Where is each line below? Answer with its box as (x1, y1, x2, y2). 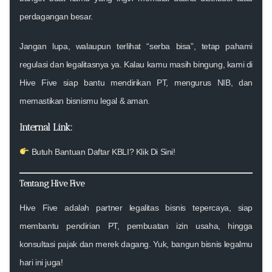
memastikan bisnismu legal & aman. (19, 95, 150, 106)
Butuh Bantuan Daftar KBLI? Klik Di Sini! (31, 146, 175, 157)
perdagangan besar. (19, 11, 93, 21)
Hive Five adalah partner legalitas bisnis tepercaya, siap (19, 202, 253, 212)
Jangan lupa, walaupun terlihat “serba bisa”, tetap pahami (19, 41, 253, 51)
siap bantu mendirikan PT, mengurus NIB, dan (56, 77, 253, 87)
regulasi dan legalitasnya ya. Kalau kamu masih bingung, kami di (19, 59, 253, 69)
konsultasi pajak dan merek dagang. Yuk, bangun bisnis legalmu (19, 239, 253, 249)
